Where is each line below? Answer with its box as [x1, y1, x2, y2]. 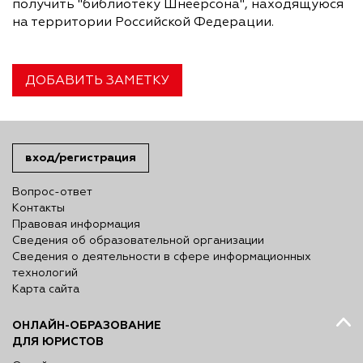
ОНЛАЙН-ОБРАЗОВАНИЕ [12, 318, 161, 333]
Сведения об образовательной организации [12, 235, 264, 247]
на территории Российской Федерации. [12, 16, 274, 30]
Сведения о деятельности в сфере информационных [12, 251, 311, 263]
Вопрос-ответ [12, 186, 92, 199]
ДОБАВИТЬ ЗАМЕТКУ [25, 75, 169, 88]
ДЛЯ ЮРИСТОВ [12, 335, 104, 349]
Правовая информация [12, 219, 140, 231]
